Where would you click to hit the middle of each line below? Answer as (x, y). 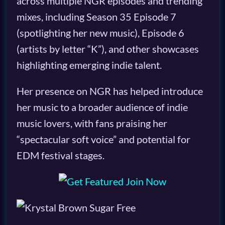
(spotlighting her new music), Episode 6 (100, 33)
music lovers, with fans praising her (92, 123)
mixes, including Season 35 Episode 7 (96, 17)
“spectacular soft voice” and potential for (103, 139)
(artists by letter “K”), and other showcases (107, 49)
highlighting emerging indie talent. (89, 65)
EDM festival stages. (60, 155)
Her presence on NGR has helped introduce (109, 91)
